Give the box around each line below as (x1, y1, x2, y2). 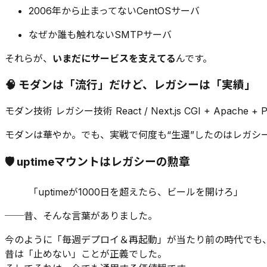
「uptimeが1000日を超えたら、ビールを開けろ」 (29, 185, 243, 198)
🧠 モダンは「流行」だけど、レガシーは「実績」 (5, 78, 256, 92)
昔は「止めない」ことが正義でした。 (5, 247, 167, 260)
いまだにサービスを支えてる (52, 52, 176, 64)
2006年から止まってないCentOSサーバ (29, 4, 200, 17)
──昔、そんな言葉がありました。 (5, 209, 157, 222)
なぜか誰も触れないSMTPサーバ (29, 28, 172, 41)
